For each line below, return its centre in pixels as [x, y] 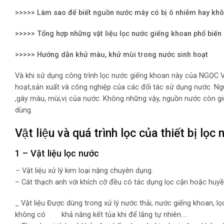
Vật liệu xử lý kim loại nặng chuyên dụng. [87, 171]
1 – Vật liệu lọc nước [57, 153]
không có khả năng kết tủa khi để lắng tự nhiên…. [101, 215]
